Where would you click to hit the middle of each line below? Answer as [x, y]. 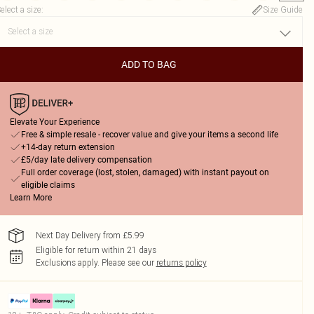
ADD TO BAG [149, 64]
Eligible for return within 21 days [96, 250]
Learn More [30, 198]
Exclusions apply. [67, 262]
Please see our [128, 262]
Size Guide [282, 9]
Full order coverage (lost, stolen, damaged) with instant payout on [145, 172]
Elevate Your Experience [54, 122]
